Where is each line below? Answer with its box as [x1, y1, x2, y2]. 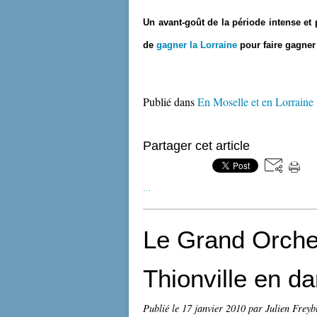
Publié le [143, 301, 182, 315]
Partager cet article [143, 139, 250, 153]
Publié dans [143, 94, 195, 109]
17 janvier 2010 [182, 301, 248, 315]
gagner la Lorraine [156, 40, 237, 50]
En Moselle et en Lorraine [197, 94, 313, 109]
